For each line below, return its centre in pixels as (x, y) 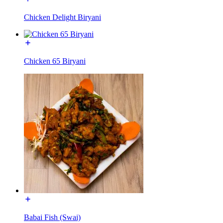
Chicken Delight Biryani (62, 17)
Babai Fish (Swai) (52, 217)
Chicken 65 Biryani (55, 61)
